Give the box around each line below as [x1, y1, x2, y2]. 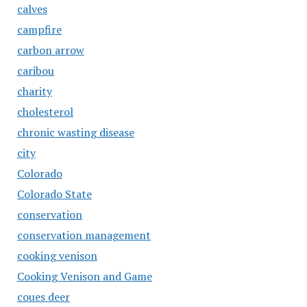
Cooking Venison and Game [16, 269, 152, 284]
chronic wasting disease [16, 125, 134, 140]
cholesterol [16, 104, 73, 119]
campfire [16, 22, 62, 37]
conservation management [16, 228, 151, 243]
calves [16, 1, 47, 16]
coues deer [16, 289, 70, 304]
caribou [16, 63, 54, 78]
